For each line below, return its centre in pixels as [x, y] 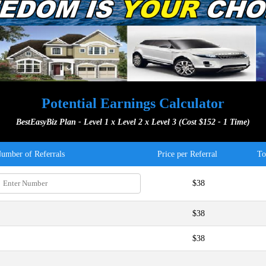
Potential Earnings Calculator [133, 103]
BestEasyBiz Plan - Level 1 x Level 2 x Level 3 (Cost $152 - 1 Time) [133, 122]
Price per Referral [187, 154]
